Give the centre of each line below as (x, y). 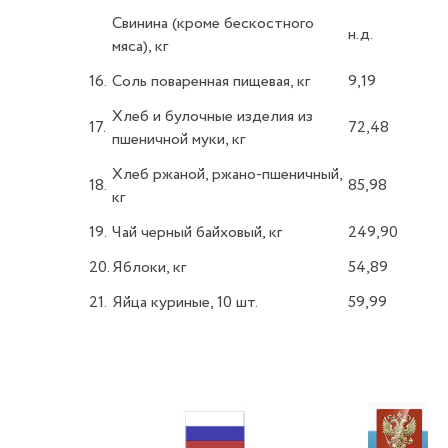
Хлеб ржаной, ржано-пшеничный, (227, 174)
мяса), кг (140, 46)
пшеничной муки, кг (178, 139)
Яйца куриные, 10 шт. (185, 302)
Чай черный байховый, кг (197, 232)
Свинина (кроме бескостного (213, 23)
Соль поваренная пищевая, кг (211, 81)
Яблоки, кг (149, 267)
